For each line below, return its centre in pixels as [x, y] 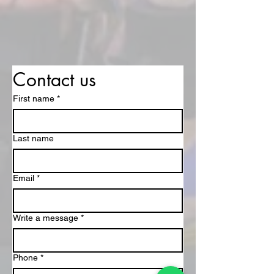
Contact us [54, 79]
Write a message [46, 217]
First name [34, 98]
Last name [33, 138]
